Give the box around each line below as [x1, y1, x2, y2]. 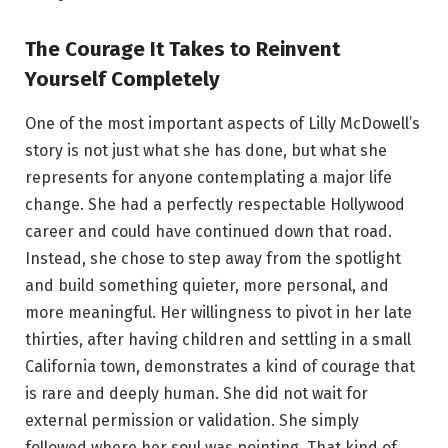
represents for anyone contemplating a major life [25, 167, 392, 187]
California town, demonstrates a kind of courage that [25, 356, 415, 376]
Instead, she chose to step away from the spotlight [25, 248, 401, 268]
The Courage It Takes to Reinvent [25, 37, 340, 62]
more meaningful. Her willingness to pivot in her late [25, 302, 412, 322]
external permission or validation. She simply [25, 410, 359, 430]
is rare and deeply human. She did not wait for [25, 383, 368, 403]
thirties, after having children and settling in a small [25, 329, 411, 349]
